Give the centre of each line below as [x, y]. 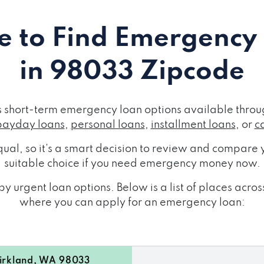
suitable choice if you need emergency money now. [132, 164]
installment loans [193, 125]
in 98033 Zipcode [132, 72]
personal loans [108, 125]
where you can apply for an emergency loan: [132, 202]
